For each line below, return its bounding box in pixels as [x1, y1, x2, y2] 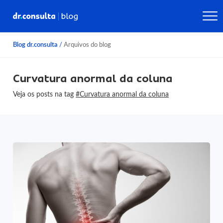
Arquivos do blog [62, 42, 111, 48]
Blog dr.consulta [13, 42, 58, 48]
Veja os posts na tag [13, 91, 76, 98]
